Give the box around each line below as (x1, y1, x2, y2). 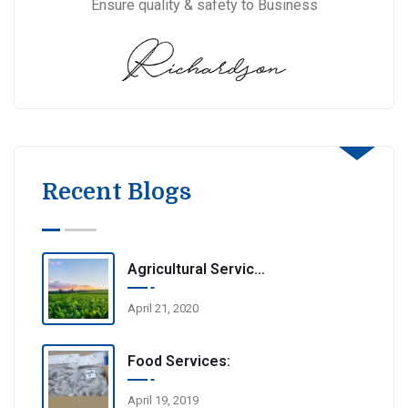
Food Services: (127, 352, 230, 370)
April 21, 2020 (127, 301, 199, 315)
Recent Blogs (42, 178, 191, 206)
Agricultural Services (127, 260, 254, 278)
